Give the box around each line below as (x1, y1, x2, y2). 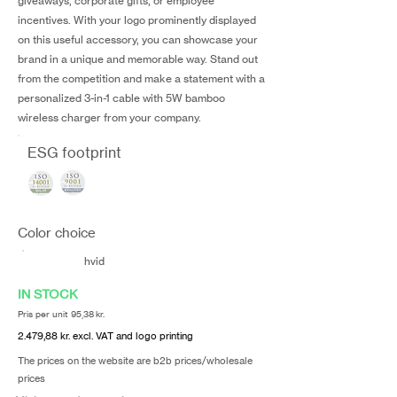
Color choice (18, 224, 96, 241)
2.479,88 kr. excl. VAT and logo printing (18, 330, 193, 342)
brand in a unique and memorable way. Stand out (18, 52, 258, 66)
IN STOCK (18, 286, 78, 301)
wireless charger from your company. (18, 111, 201, 124)
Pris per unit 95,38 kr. (18, 308, 105, 319)
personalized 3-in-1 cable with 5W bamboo (18, 91, 225, 105)
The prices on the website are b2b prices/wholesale (18, 354, 253, 367)
